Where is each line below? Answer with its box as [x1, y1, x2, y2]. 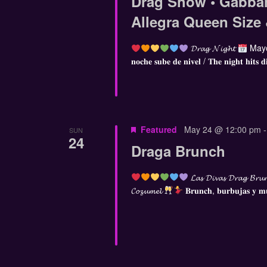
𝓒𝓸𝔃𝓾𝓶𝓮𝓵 [131, 184, 164, 196]
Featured [140, 123, 177, 135]
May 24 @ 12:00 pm [184, 123, 261, 135]
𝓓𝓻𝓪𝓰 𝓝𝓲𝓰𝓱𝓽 [188, 42, 238, 54]
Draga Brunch [131, 140, 225, 161]
